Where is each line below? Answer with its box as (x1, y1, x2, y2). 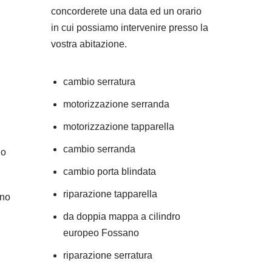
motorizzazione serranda (63, 99, 169, 109)
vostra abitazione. (50, 39, 127, 49)
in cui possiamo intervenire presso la (50, 22, 208, 33)
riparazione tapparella (63, 189, 157, 199)
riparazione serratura (63, 250, 152, 260)
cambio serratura (63, 76, 135, 87)
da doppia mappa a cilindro (63, 211, 180, 222)
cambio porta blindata (63, 166, 156, 177)
